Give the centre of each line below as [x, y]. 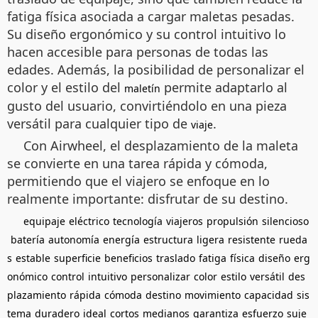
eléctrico [89, 221]
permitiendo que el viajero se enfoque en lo [138, 181]
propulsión [232, 221]
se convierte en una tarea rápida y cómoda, [137, 163]
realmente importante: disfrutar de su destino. [148, 198]
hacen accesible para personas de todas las [138, 51]
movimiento [213, 295]
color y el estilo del [66, 87]
